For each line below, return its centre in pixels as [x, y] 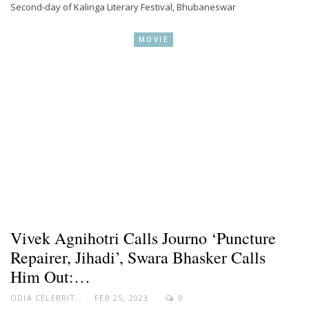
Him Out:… [50, 276]
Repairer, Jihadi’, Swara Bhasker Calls [138, 257]
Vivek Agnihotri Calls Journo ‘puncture [143, 238]
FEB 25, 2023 [122, 297]
